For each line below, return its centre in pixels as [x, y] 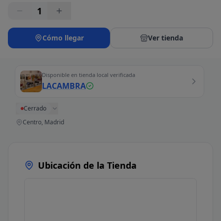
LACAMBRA [64, 86]
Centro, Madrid [43, 122]
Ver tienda [166, 38]
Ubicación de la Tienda [87, 165]
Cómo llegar [63, 38]
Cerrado [35, 108]
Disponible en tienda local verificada [89, 75]
